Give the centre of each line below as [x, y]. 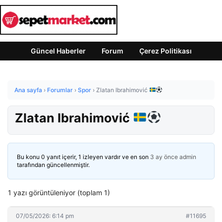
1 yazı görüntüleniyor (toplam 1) [59, 192]
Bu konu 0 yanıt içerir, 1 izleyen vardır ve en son [83, 157]
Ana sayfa [28, 90]
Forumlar [60, 90]
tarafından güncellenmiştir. [53, 165]
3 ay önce [164, 157]
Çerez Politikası [165, 51]
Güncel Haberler [58, 51]
